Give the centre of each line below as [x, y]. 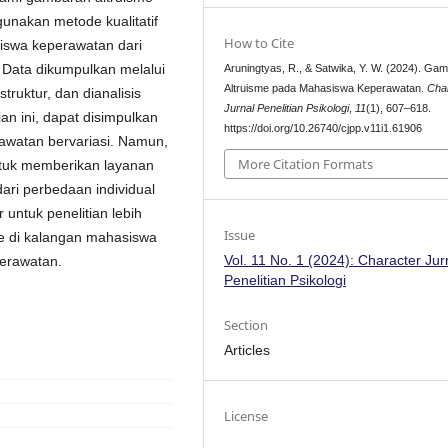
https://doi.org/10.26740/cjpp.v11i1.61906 [323, 128]
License [246, 415]
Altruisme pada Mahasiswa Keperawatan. [326, 88]
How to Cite [259, 43]
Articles [247, 349]
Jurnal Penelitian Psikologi [287, 108]
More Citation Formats [306, 163]
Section [246, 324]
